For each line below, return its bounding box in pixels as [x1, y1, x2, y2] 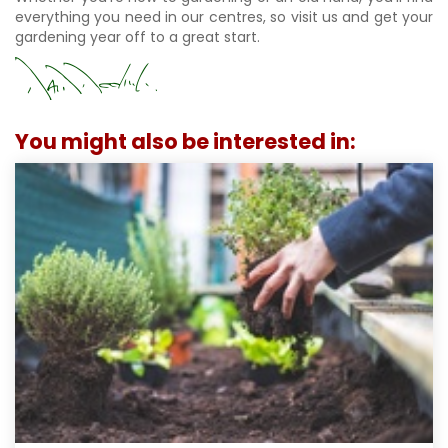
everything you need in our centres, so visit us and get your [15, 6, 433, 27]
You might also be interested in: [15, 126, 356, 156]
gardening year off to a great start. [15, 26, 260, 47]
